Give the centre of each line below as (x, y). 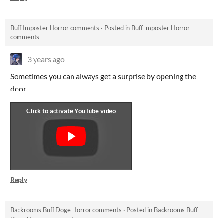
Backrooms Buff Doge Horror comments (66, 210)
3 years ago (46, 59)
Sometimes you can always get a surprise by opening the (103, 76)
